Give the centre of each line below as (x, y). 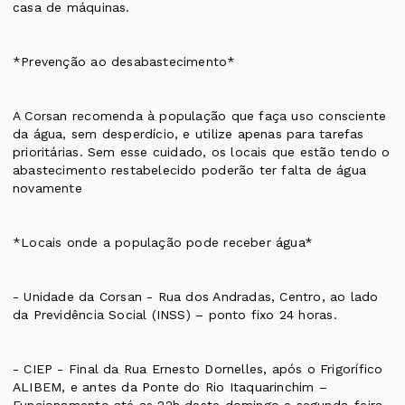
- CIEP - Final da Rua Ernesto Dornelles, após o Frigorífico (198, 369)
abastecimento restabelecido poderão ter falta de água (190, 170)
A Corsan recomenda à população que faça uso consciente (200, 116)
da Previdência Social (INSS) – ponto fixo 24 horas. (175, 315)
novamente (47, 188)
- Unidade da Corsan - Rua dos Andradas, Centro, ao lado (196, 297)
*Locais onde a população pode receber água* (163, 243)
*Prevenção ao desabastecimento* (124, 62)
